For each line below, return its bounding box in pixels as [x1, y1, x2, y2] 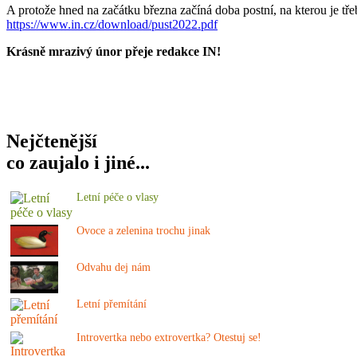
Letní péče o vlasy [76, 190, 159, 203]
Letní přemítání [76, 297, 147, 310]
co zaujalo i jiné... [6, 151, 150, 173]
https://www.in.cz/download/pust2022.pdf [6, 17, 218, 31]
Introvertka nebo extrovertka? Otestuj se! [76, 331, 261, 343]
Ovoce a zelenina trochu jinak [76, 224, 210, 237]
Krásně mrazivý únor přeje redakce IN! [6, 44, 221, 58]
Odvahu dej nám [76, 261, 151, 273]
